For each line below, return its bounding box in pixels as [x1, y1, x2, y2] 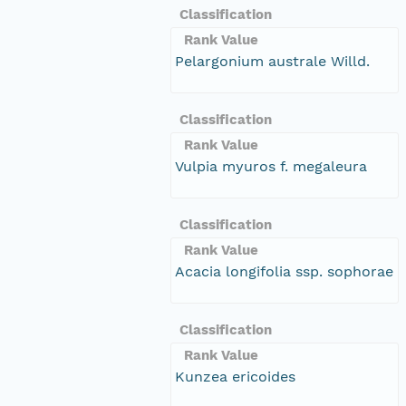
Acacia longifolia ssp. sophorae [175, 262, 393, 280]
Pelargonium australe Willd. [175, 52, 370, 70]
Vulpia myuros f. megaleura [175, 157, 367, 175]
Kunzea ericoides [175, 367, 295, 385]
